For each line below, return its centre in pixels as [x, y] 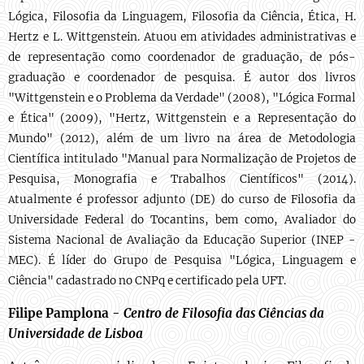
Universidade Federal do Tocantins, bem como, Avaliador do [182, 220]
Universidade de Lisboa [76, 334]
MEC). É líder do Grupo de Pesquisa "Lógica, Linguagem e [182, 260]
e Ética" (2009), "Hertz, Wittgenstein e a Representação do [182, 118]
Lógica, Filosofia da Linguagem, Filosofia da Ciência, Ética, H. [182, 17]
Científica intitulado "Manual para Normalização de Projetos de [182, 159]
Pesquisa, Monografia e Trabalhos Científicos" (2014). [182, 179]
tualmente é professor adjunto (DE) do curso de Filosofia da [185, 199]
